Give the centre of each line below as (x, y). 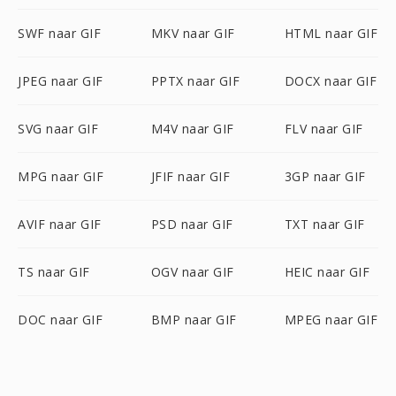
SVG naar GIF (58, 129)
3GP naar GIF (325, 176)
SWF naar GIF (59, 33)
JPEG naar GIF (61, 81)
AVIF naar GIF (60, 224)
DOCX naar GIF (331, 81)
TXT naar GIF (324, 224)
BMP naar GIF (194, 320)
